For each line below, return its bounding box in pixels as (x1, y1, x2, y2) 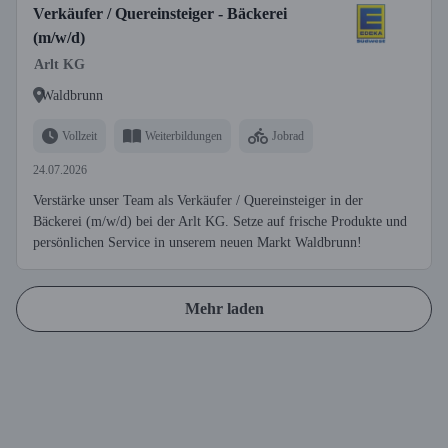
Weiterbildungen (145, 128, 222, 143)
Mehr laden (184, 300, 264, 317)
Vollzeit (62, 128, 97, 143)
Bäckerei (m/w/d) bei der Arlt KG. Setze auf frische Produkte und (33, 214, 407, 229)
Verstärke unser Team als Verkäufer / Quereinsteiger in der (33, 193, 363, 208)
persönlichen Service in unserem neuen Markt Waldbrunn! (33, 235, 362, 250)
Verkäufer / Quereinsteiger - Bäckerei (33, 5, 287, 22)
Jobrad (272, 128, 304, 143)
